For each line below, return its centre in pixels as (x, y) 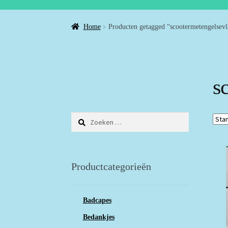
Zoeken (82, 117)
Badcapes (97, 200)
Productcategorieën (111, 167)
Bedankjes (98, 217)
